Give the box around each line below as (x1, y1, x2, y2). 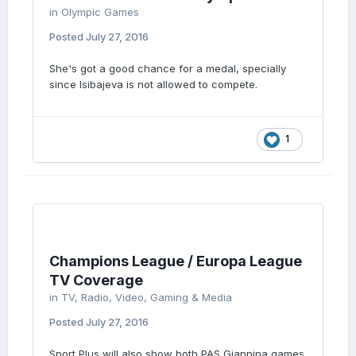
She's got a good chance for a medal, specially (49, 62, 286, 75)
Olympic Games (61, 6, 139, 18)
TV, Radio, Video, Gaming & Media (61, 291, 232, 304)
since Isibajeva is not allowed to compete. (49, 78, 261, 91)
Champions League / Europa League (49, 253, 302, 269)
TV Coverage (49, 272, 143, 288)
